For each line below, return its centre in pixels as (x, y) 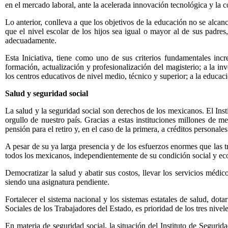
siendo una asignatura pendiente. (57, 182)
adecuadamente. (31, 40)
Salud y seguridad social (47, 93)
